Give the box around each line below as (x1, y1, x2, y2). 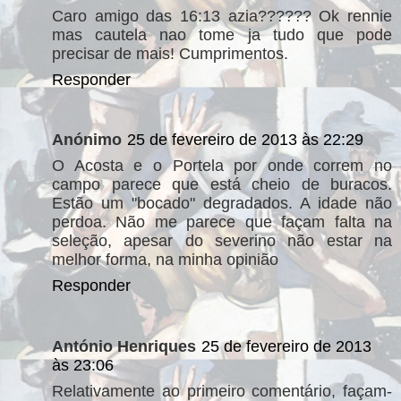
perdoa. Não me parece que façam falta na (52, 213, 392, 231)
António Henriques (52, 337, 196, 355)
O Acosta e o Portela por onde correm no (52, 157, 392, 175)
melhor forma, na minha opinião (52, 251, 278, 269)
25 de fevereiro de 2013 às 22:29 (127, 131, 363, 149)
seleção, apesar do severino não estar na (52, 232, 392, 250)
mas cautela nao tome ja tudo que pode (52, 25, 392, 44)
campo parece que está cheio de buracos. (52, 175, 392, 193)
